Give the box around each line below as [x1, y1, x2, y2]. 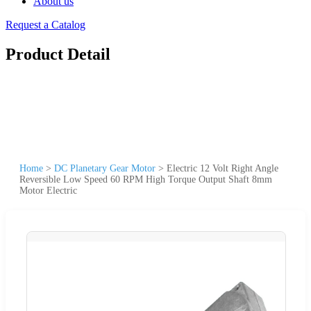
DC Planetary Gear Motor [54, 162, 155, 174]
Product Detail [6, 44, 110, 63]
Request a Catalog [6, 19, 85, 31]
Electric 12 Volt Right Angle [167, 162, 278, 174]
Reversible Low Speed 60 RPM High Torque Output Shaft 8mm [19, 174, 272, 185]
